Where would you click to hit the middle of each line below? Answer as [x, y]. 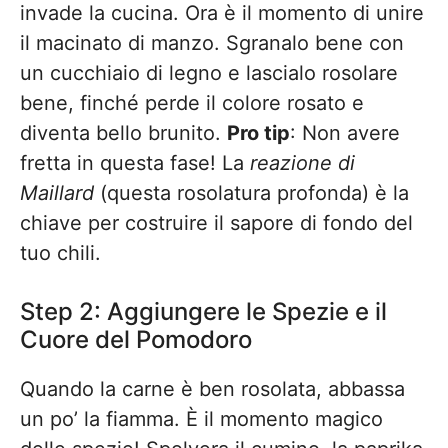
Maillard [57, 193]
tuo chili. [60, 253]
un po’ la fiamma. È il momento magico [201, 419]
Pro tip [258, 133]
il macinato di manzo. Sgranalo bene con [212, 43]
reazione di [302, 163]
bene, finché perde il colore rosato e [192, 103]
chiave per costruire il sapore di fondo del [216, 223]
